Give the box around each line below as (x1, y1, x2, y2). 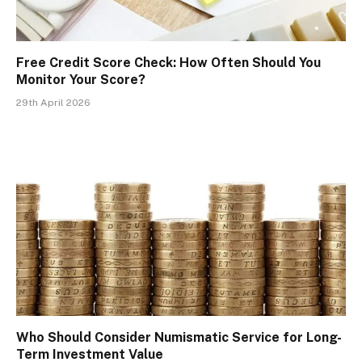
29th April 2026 (16, 96, 90, 108)
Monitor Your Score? (16, 71, 145, 87)
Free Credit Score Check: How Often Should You (16, 54, 321, 70)
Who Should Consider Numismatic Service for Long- (16, 330, 342, 346)
